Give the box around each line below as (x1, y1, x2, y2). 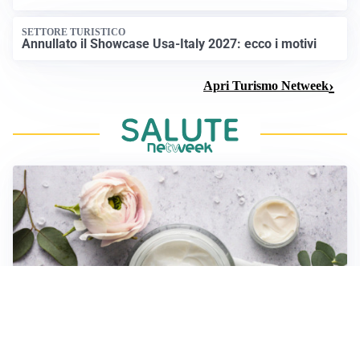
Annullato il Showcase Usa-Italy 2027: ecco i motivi (22, 36, 317, 51)
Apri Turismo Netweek (203, 78, 329, 92)
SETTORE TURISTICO (22, 26, 126, 38)
